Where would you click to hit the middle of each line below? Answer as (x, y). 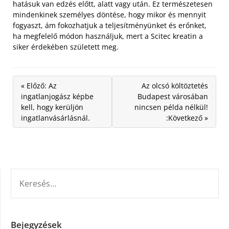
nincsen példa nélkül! (171, 107)
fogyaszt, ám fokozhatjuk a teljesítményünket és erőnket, (110, 25)
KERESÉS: (26, 174)
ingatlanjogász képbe (57, 96)
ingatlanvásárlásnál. (55, 118)
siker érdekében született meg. (66, 47)
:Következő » (187, 118)
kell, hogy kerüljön (52, 107)
